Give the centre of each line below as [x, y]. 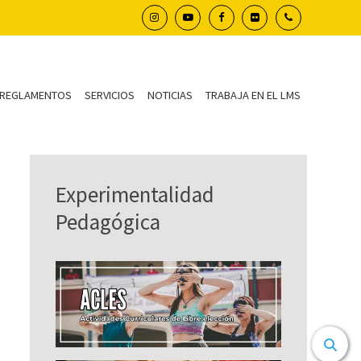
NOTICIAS [170, 95]
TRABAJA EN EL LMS [253, 95]
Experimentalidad [135, 194]
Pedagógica [108, 221]
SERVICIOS [109, 95]
